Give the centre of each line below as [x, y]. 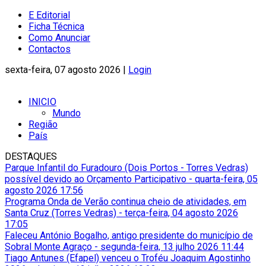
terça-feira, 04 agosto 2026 [181, 213]
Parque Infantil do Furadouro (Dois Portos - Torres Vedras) [126, 168]
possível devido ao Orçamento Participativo [96, 179]
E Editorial [49, 15]
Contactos [50, 49]
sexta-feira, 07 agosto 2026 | [66, 70]
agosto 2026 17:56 [44, 190]
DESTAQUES [31, 156]
